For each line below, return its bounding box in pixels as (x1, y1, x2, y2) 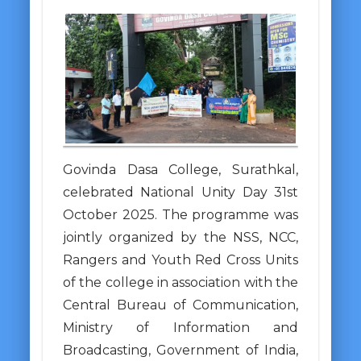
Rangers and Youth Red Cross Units (62, 251, 299, 268)
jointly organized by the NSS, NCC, (62, 229, 299, 245)
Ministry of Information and (62, 319, 299, 335)
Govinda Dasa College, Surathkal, (62, 161, 299, 177)
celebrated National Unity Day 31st (62, 184, 299, 200)
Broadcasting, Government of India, (62, 342, 299, 358)
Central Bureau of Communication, (62, 297, 299, 313)
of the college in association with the (62, 274, 299, 290)
